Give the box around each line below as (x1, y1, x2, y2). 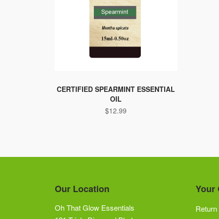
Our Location (55, 182, 109, 195)
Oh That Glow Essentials (55, 202, 134, 213)
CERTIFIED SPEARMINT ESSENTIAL (57, 84, 175, 94)
